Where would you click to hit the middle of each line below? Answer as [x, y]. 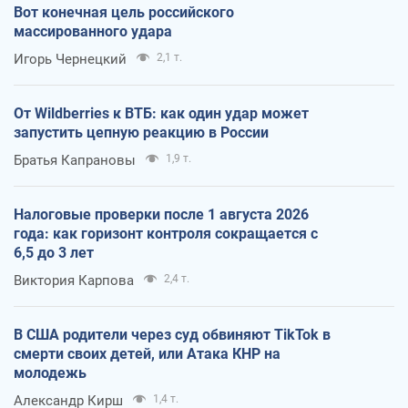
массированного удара [93, 31]
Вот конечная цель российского [124, 12]
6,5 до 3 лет [54, 252]
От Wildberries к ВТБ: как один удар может [161, 113]
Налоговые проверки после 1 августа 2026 [161, 214]
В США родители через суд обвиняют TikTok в [172, 334]
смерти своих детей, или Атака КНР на [147, 353]
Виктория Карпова [74, 280]
